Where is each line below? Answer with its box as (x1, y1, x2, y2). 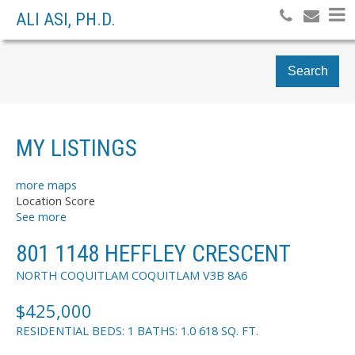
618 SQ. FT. (199, 322, 258, 338)
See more (16, 208, 67, 225)
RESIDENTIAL (16, 322, 89, 338)
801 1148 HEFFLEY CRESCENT (16, 239, 291, 267)
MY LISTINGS (16, 134, 137, 162)
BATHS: (137, 322, 181, 338)
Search (287, 64, 328, 78)
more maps (16, 177, 77, 193)
